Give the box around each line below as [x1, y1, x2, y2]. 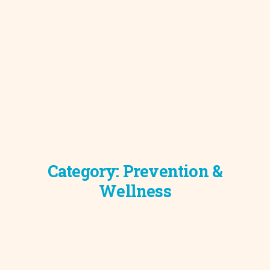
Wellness [99, 180, 171, 202]
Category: [47, 160, 123, 182]
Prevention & [122, 160, 223, 182]
